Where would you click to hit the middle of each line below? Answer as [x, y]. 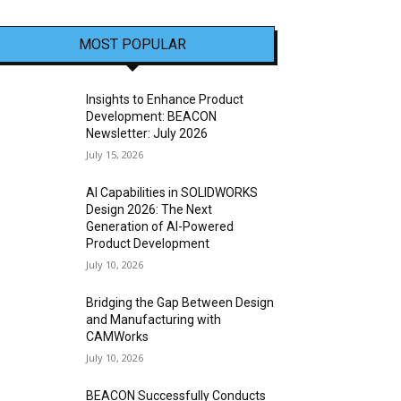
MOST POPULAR [132, 45]
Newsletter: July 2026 [147, 134]
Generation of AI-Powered [160, 227]
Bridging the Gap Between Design [180, 303]
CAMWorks [118, 337]
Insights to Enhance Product [165, 100]
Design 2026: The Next [149, 210]
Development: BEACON [152, 117]
